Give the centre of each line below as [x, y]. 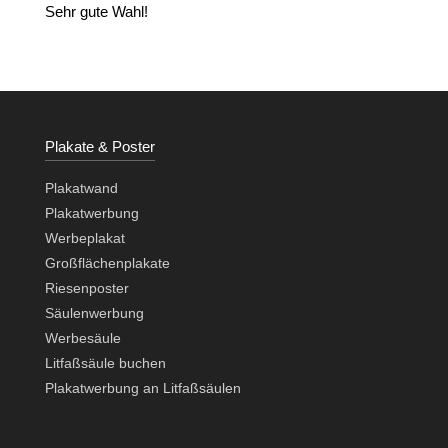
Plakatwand [81, 188]
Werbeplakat [84, 238]
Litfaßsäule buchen [105, 363]
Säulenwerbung [94, 313]
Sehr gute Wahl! [96, 12]
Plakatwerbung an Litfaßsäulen [142, 388]
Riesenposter [86, 288]
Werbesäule [82, 338]
